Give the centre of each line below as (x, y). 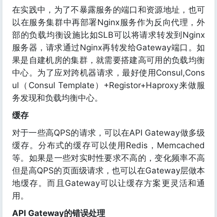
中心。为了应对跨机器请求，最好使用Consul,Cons (108, 73)
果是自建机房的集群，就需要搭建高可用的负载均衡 (108, 60)
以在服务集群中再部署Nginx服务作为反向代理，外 (108, 22)
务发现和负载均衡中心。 (57, 98)
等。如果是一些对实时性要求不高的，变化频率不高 (108, 158)
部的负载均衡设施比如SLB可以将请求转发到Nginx (108, 35)
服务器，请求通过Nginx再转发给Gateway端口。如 (108, 47)
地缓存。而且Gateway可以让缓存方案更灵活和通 (108, 183)
